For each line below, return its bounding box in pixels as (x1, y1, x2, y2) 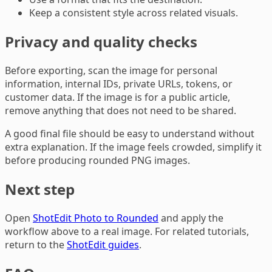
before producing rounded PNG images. (5, 154, 190, 168)
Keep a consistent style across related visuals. (29, 6, 238, 20)
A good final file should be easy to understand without (5, 127, 254, 141)
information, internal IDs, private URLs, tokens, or (5, 77, 233, 91)
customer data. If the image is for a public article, (5, 90, 230, 104)
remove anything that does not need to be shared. (5, 104, 236, 118)
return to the (5, 238, 67, 252)
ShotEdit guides (67, 238, 139, 252)
